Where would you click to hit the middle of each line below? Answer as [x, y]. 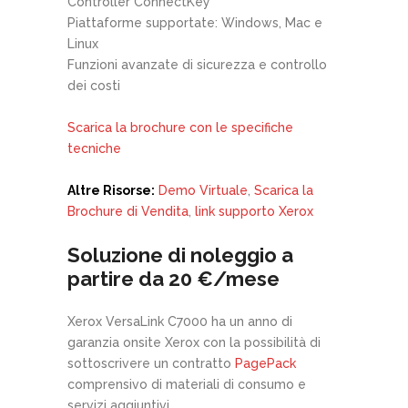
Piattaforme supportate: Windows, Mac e [195, 23]
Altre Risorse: [111, 190]
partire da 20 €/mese [173, 279]
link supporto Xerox [254, 211]
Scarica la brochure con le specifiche [180, 127]
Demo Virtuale [203, 190]
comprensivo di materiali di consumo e [187, 384]
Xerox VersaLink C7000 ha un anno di [180, 321]
